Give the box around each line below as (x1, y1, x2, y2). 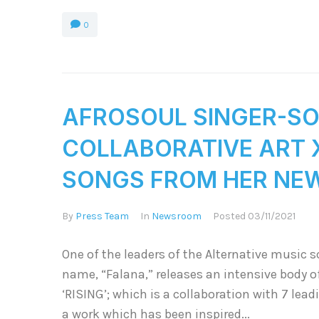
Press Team (75, 210, 129, 222)
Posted (213, 210, 248, 222)
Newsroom (152, 210, 202, 222)
